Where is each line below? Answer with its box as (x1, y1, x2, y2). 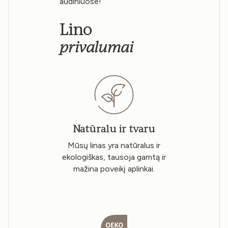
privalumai (60, 37, 134, 56)
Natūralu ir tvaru (73, 122, 155, 135)
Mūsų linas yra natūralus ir (68, 140, 160, 151)
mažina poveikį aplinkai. (73, 164, 155, 174)
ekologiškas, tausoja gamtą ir (62, 152, 166, 162)
